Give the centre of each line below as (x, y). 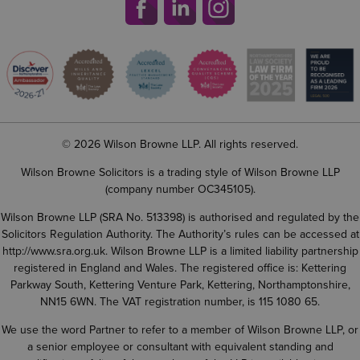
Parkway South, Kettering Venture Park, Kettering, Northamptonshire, (180, 284)
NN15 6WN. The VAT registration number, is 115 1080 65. (180, 301)
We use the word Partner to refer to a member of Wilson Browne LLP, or (180, 329)
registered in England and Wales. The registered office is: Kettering (180, 268)
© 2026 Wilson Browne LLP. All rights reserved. (180, 144)
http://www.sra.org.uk (53, 251)
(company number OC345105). (180, 189)
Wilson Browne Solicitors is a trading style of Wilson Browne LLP (180, 172)
